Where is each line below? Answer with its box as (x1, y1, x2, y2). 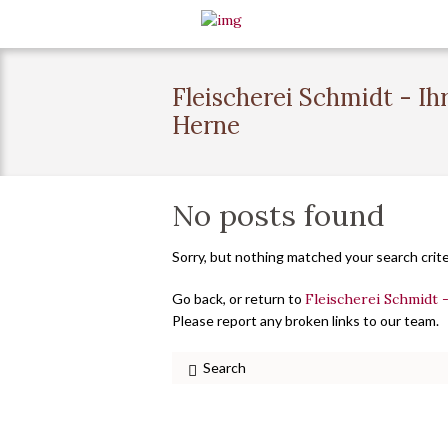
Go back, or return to (172, 289, 305, 307)
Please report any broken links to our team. (172, 311, 439, 329)
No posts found (172, 195, 384, 234)
